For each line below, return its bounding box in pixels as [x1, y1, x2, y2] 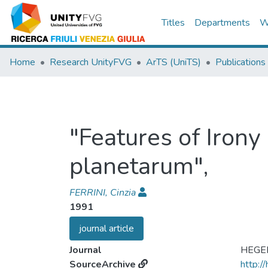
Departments [194, 16, 250, 29]
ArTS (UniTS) [146, 56, 201, 69]
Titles [161, 16, 185, 29]
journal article [79, 222, 134, 235]
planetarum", [69, 150, 208, 182]
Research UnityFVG [50, 56, 132, 69]
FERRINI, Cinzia [69, 186, 136, 199]
